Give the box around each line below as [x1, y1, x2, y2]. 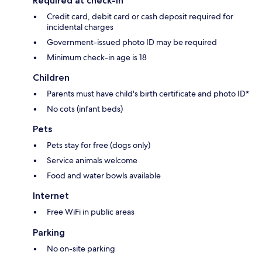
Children [33, 72, 70, 84]
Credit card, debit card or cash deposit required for [47, 11, 233, 22]
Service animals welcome [47, 155, 137, 166]
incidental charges [47, 22, 113, 33]
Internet [33, 190, 69, 202]
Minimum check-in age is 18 [47, 52, 147, 63]
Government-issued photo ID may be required [47, 37, 217, 48]
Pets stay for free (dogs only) [47, 140, 150, 151]
